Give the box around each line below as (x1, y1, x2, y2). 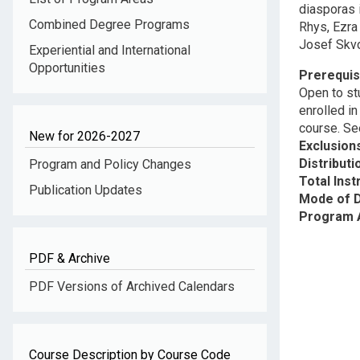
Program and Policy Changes (29, 157, 191, 173)
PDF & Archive (29, 251, 110, 267)
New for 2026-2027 (29, 129, 140, 145)
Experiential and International (29, 43, 190, 59)
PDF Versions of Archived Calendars (29, 279, 235, 295)
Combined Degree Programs (29, 17, 190, 33)
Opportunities (29, 60, 105, 76)
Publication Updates (29, 182, 142, 198)
